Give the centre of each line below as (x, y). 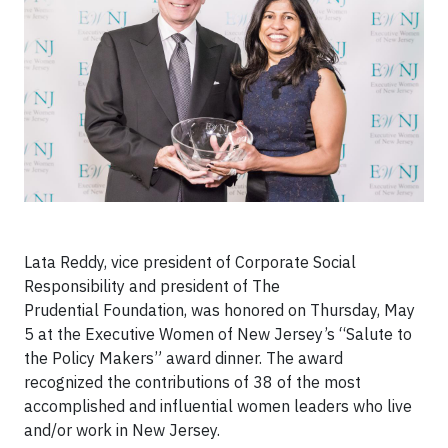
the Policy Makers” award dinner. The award (183, 357)
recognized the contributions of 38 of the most (192, 381)
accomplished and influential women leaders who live (218, 405)
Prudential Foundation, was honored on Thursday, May (219, 309)
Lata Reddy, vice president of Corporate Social (190, 261)
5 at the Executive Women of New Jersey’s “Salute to (218, 333)
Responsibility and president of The (152, 285)
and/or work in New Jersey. (126, 429)
